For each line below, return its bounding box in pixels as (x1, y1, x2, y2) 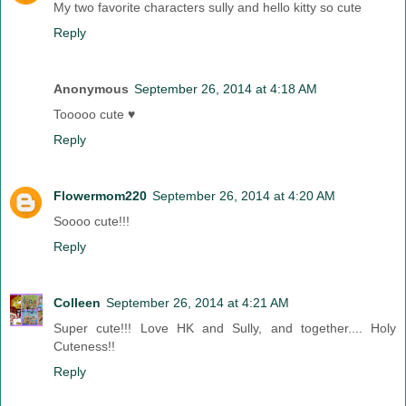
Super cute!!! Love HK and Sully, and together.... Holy (53, 320, 396, 335)
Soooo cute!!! (53, 213, 130, 228)
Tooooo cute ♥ (53, 106, 135, 121)
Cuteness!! (53, 338, 115, 353)
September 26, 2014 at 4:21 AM (106, 295, 289, 310)
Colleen (53, 295, 101, 310)
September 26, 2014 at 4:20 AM (152, 188, 335, 203)
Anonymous (53, 81, 129, 96)
